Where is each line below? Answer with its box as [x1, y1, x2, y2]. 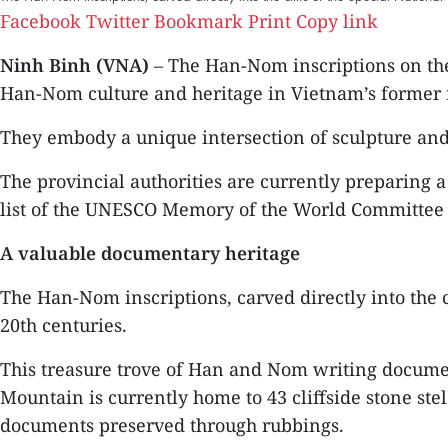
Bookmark [154, 9, 243, 33]
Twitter [86, 9, 149, 33]
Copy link [296, 9, 378, 33]
